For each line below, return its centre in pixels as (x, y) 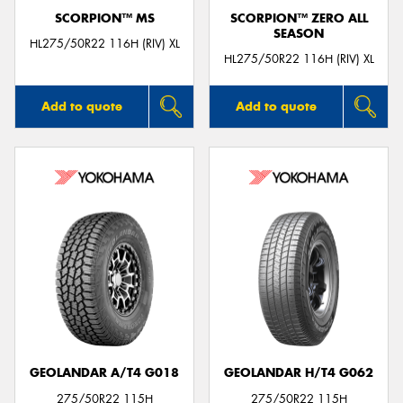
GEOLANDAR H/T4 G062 (299, 373)
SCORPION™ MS (104, 18)
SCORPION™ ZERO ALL (299, 18)
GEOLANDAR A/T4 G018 (104, 373)
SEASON (299, 33)
